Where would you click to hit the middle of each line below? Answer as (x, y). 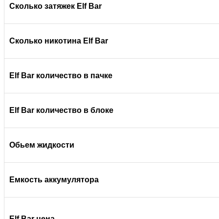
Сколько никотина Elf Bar (59, 41)
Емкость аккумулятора (54, 180)
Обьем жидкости (42, 145)
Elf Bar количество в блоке (61, 110)
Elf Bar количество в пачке (61, 76)
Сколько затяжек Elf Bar (55, 6)
